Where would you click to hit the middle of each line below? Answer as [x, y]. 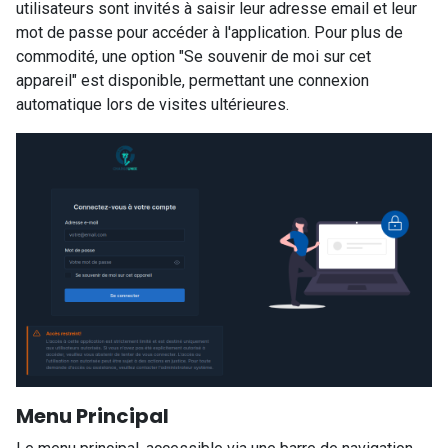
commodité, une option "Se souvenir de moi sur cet [193, 56]
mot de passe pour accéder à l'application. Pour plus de [209, 32]
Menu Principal [92, 416]
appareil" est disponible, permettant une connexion [192, 80]
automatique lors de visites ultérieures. [152, 104]
